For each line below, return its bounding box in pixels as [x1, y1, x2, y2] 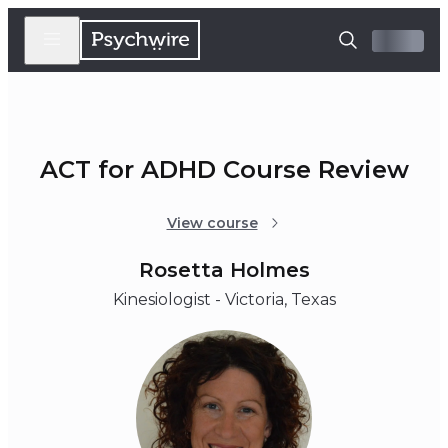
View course [166, 214, 258, 233]
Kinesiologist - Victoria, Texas [112, 290, 336, 310]
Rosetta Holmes [138, 258, 310, 283]
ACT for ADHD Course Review [39, 155, 409, 185]
